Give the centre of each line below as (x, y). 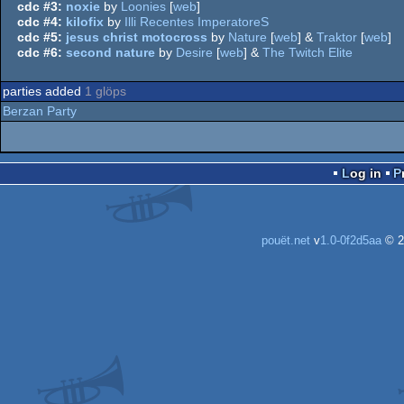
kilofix (85, 21)
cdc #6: (40, 52)
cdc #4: (40, 21)
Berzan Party (40, 110)
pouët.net (286, 240)
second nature (110, 52)
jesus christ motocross (137, 37)
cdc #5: (40, 37)
